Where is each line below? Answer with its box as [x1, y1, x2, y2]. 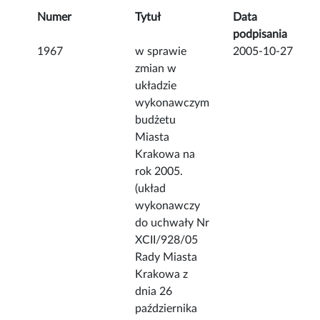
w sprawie [135, 46, 187, 58]
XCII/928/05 [135, 234, 199, 246]
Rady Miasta [135, 251, 198, 264]
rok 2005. [135, 166, 184, 178]
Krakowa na [135, 149, 196, 161]
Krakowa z [135, 269, 189, 281]
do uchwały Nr [135, 217, 210, 229]
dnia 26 [135, 286, 173, 298]
